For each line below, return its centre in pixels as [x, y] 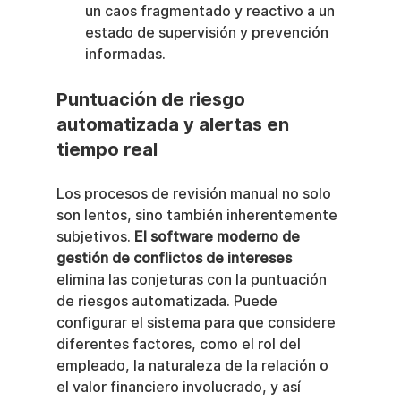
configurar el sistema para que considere [197, 322]
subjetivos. [95, 236]
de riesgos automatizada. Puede [168, 301]
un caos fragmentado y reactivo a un [211, 11]
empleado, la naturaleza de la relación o [194, 365]
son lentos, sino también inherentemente [198, 215]
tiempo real [107, 149]
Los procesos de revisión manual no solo [195, 193]
